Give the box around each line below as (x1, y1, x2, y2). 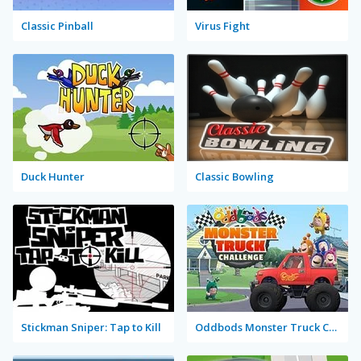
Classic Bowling (195, 169, 274, 184)
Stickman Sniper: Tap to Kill (21, 320, 161, 334)
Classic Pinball (21, 19, 93, 33)
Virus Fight (195, 19, 250, 33)
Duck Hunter (21, 169, 85, 184)
